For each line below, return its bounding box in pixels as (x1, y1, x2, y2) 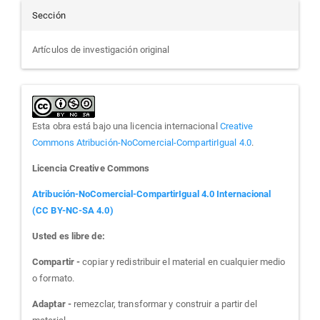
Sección (32, 10, 66, 21)
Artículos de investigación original (32, 44, 170, 55)
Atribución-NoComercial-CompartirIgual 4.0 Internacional (32, 189, 271, 199)
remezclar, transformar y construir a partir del (71, 299, 257, 309)
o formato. (32, 273, 74, 284)
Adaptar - (32, 299, 71, 309)
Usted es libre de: (32, 231, 105, 241)
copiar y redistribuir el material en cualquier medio (82, 256, 286, 267)
